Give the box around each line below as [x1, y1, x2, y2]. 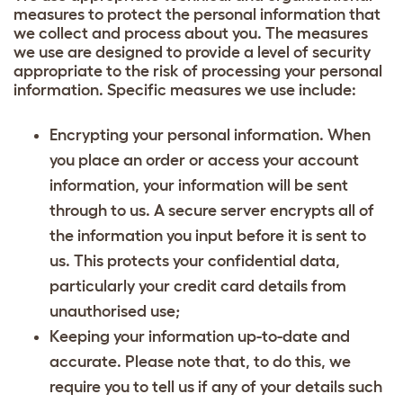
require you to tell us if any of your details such [49, 377, 382, 396]
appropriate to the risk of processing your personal [13, 61, 382, 80]
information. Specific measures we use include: [13, 80, 356, 99]
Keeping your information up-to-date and [49, 327, 350, 345]
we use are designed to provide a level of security [13, 42, 371, 61]
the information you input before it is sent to [49, 226, 366, 245]
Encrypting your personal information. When [49, 125, 371, 144]
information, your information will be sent [49, 175, 348, 194]
